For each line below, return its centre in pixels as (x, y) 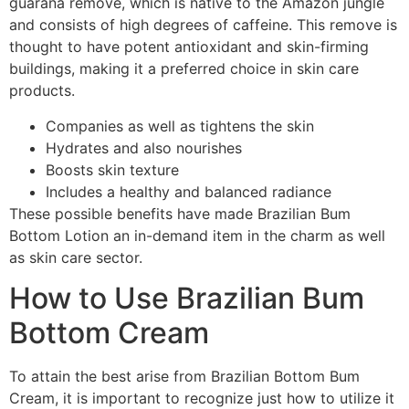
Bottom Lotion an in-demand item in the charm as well (197, 235)
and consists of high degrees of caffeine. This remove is (203, 25)
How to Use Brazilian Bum (187, 298)
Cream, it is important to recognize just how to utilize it (202, 398)
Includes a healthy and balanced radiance (189, 191)
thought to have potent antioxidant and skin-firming (189, 47)
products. (42, 91)
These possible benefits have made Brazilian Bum (180, 213)
